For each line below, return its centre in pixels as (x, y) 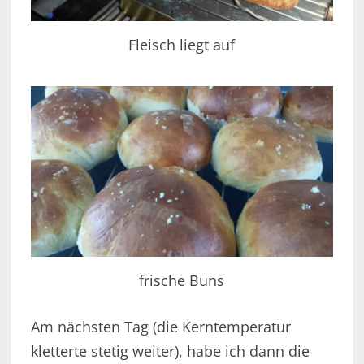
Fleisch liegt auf (182, 45)
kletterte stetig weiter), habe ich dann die (170, 351)
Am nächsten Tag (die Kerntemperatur (160, 327)
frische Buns (182, 281)
